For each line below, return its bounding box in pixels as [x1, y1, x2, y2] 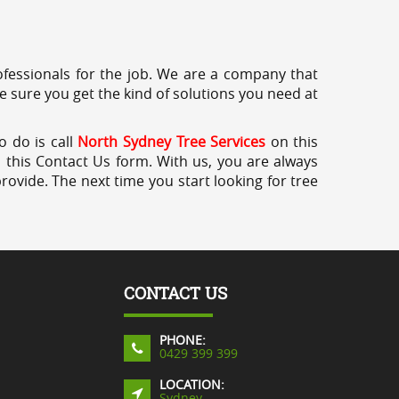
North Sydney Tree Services [77, 132, 266, 151]
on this [270, 132, 319, 151]
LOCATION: [159, 376, 224, 393]
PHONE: [159, 331, 206, 348]
